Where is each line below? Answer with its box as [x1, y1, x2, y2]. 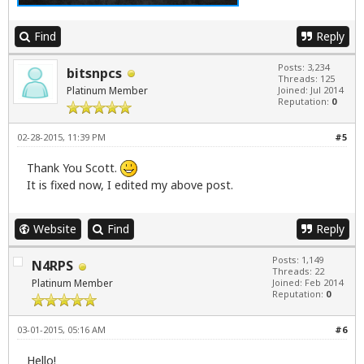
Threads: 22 [272, 265, 324, 278]
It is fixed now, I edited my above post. [27, 177, 233, 193]
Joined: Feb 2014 [272, 276, 343, 289]
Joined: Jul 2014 [278, 83, 343, 96]
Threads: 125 [278, 71, 335, 84]
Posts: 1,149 [272, 253, 323, 266]
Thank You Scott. [27, 159, 120, 175]
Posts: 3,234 [278, 60, 329, 73]
